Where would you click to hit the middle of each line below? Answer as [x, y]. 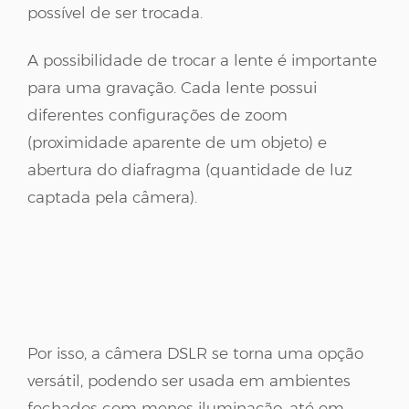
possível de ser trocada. [115, 12]
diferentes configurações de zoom [157, 115]
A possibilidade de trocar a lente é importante [202, 60]
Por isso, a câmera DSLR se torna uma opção [195, 353]
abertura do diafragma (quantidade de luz [190, 169]
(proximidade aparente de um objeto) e [177, 142]
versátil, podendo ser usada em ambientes [189, 380]
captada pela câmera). [112, 197]
